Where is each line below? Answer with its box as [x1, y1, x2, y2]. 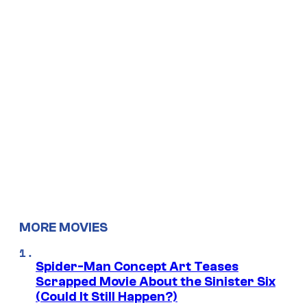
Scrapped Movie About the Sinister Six [36, 273, 275, 289]
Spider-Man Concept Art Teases [36, 258, 238, 274]
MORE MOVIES [19, 220, 108, 235]
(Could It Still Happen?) [36, 288, 177, 304]
